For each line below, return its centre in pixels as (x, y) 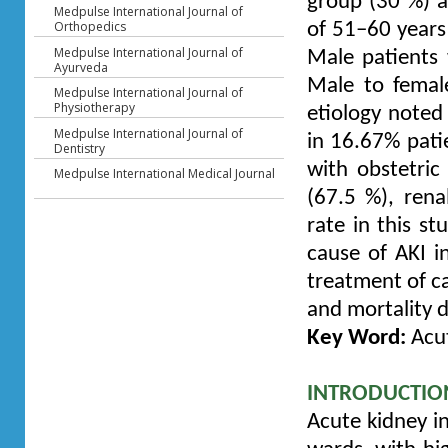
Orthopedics (90, 27)
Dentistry (80, 148)
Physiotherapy (95, 108)
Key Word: (356, 338)
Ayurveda (81, 67)
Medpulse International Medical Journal (165, 174)
